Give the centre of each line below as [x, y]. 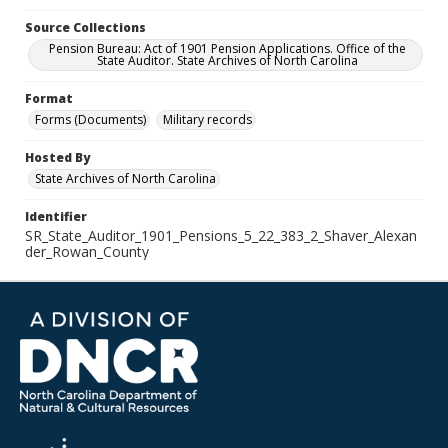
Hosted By [57, 157]
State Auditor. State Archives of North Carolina [227, 60]
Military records [207, 119]
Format [49, 98]
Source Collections [85, 27]
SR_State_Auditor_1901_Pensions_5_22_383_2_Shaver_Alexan [221, 235]
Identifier [56, 216]
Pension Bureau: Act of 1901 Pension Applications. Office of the [227, 48]
